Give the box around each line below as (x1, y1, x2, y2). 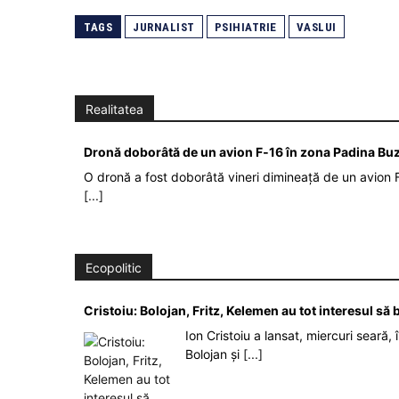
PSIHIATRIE (214, 20, 277, 34)
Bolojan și (185, 346, 243, 362)
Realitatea (85, 101, 143, 117)
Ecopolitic (85, 259, 142, 275)
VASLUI (296, 20, 337, 34)
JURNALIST (133, 20, 195, 34)
